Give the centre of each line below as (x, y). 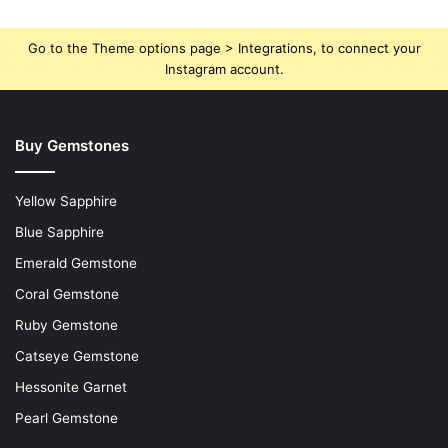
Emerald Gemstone (76, 262)
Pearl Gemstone (66, 417)
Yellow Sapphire (66, 200)
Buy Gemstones (72, 145)
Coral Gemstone (67, 293)
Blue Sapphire (59, 231)
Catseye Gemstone (77, 355)
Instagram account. (224, 68)
